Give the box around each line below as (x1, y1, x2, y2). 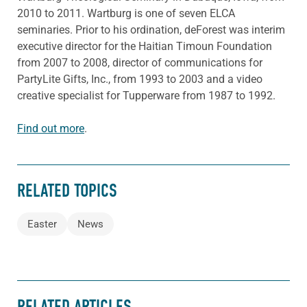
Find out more (17, 122, 84, 136)
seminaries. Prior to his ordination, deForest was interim (17, 23, 285, 37)
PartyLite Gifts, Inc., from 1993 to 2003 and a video (17, 73, 262, 86)
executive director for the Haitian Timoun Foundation (17, 40, 272, 53)
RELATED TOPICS (17, 180, 117, 201)
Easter (27, 218, 57, 231)
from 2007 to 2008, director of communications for (17, 56, 262, 70)
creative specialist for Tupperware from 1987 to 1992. (17, 89, 275, 103)
